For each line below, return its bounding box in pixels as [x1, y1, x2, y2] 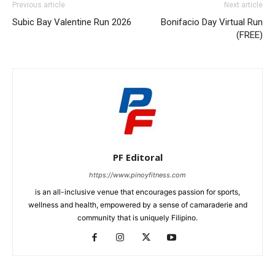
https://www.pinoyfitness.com [89, 170, 186, 179]
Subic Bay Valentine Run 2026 [12, 16, 131, 28]
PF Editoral [112, 150, 163, 163]
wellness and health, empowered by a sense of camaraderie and [28, 199, 247, 209]
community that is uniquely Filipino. [77, 212, 198, 222]
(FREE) [236, 29, 263, 41]
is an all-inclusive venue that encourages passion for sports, [35, 187, 240, 196]
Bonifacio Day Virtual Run [161, 16, 263, 28]
